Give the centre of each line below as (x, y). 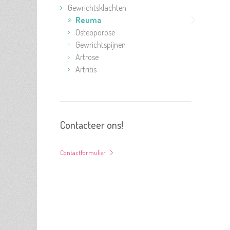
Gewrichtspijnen (101, 45)
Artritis (86, 69)
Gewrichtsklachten (97, 8)
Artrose (87, 57)
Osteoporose (95, 32)
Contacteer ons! (92, 125)
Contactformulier (83, 152)
